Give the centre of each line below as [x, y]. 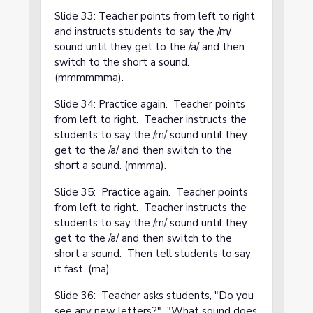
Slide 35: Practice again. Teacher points [151, 192]
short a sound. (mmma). [110, 166]
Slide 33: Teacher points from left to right [155, 16]
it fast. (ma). [83, 269]
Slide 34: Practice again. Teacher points [150, 104]
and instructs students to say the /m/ [143, 31]
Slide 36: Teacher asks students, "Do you [154, 296]
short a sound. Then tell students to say [153, 254]
